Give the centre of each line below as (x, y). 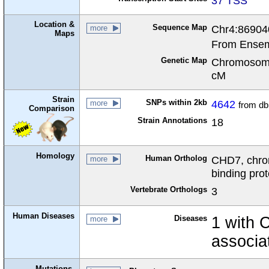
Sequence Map (180, 28)
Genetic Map (184, 61)
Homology (56, 156)
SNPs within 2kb (176, 103)
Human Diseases (44, 216)
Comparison (52, 109)
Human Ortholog (176, 159)
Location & (55, 25)
